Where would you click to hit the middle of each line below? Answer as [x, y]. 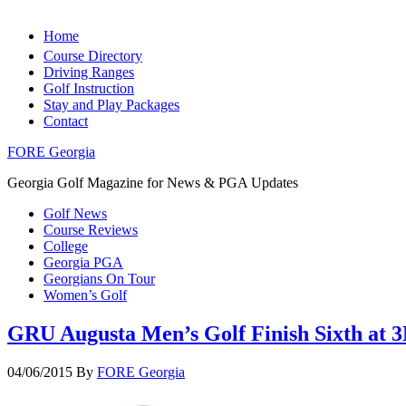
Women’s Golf [85, 295]
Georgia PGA [83, 262]
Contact [66, 121]
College [66, 246]
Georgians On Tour [99, 279]
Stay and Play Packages [111, 105]
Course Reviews [91, 230]
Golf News [75, 213]
